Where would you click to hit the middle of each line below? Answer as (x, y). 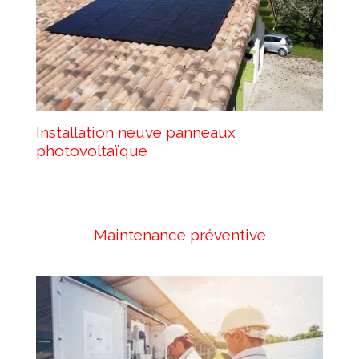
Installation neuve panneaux (135, 133)
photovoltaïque (91, 151)
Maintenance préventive (179, 235)
